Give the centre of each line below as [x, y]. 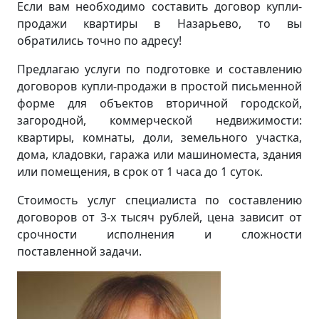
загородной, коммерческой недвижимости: [159, 120]
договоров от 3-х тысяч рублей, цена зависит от [159, 217]
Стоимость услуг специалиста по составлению [159, 200]
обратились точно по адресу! [99, 41]
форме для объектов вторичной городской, [159, 103]
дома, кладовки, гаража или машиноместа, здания [159, 155]
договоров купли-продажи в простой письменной [159, 86]
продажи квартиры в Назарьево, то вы [159, 23]
